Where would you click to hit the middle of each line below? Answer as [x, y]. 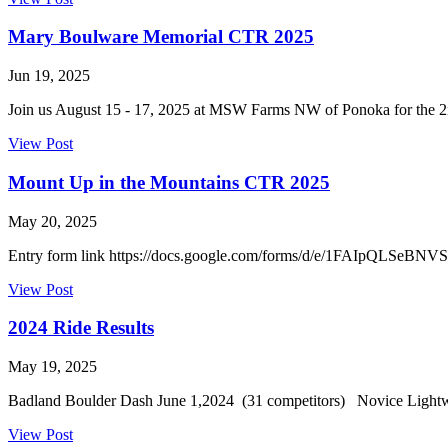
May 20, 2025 [52, 221]
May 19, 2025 [52, 367]
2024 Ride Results [81, 328]
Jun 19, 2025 [49, 76]
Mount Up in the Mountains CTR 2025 [169, 182]
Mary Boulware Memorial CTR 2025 [161, 37]
